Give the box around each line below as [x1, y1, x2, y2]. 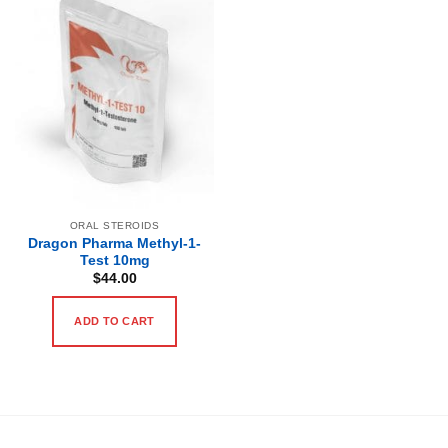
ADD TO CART [74, 314, 155, 327]
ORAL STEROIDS [69, 219, 160, 231]
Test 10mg [79, 252, 150, 268]
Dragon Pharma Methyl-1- [28, 235, 201, 251]
